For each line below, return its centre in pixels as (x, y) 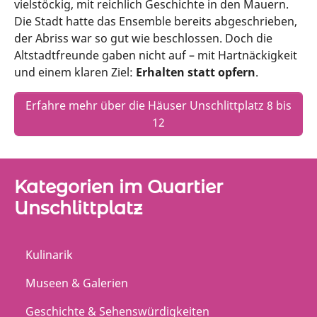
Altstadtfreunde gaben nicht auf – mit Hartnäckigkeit (156, 55)
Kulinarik (49, 255)
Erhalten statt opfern (196, 72)
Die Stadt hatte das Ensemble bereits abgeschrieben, (156, 21)
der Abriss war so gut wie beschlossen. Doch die (143, 38)
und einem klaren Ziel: (75, 72)
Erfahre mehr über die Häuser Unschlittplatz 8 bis (158, 105)
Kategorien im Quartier (119, 186)
